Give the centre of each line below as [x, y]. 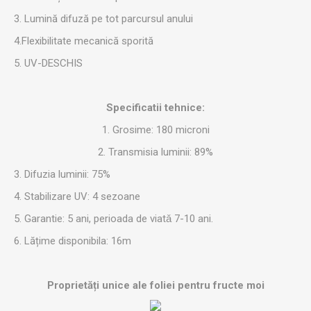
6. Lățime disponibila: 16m [74, 241]
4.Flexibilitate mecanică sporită [84, 41]
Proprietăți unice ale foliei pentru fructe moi [155, 285]
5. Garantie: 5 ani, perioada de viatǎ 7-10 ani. [114, 218]
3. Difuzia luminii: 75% [62, 174]
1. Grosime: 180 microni [155, 129]
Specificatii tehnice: [155, 107]
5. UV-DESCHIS [48, 63]
